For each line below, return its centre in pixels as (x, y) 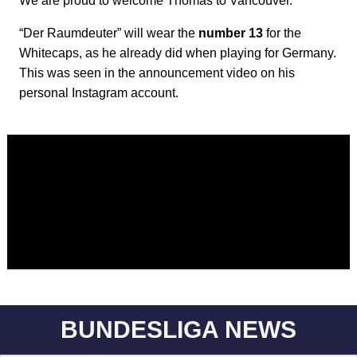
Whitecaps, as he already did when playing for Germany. (178, 53)
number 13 (231, 33)
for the (282, 33)
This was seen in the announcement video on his (157, 73)
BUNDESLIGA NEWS (178, 330)
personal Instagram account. (99, 93)
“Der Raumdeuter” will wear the (109, 33)
